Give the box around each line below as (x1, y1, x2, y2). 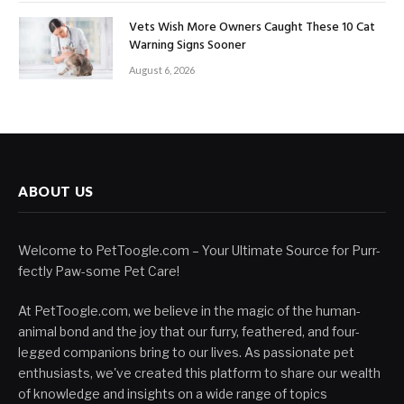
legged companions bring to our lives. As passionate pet (18, 344, 354, 361)
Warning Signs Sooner (129, 34, 246, 56)
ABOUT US (18, 183, 94, 200)
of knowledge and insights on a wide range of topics (18, 386, 327, 402)
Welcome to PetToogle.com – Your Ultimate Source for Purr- (18, 243, 381, 259)
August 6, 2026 (129, 63, 195, 76)
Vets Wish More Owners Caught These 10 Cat (129, 16, 375, 38)
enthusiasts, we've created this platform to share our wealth (18, 365, 381, 381)
